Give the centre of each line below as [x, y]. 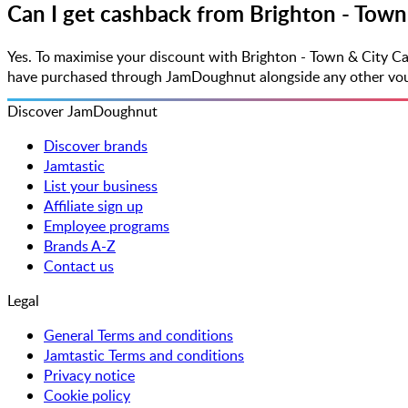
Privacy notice [89, 375]
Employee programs [107, 225]
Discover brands [96, 145]
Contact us [79, 265]
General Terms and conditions [138, 335]
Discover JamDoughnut [82, 111]
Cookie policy [87, 395]
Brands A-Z [80, 245]
